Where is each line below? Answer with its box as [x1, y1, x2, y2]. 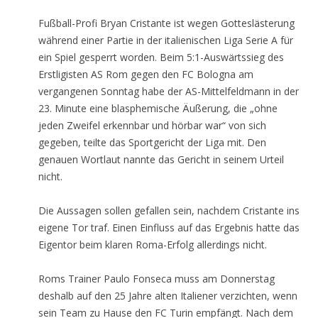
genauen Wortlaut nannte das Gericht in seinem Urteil [38, 153, 284, 166]
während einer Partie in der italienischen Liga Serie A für [38, 33, 293, 47]
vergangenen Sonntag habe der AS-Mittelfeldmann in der [38, 84, 299, 98]
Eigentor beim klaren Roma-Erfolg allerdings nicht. [38, 238, 267, 251]
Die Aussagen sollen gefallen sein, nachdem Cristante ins [38, 204, 300, 217]
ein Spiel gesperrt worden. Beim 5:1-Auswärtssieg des [38, 50, 284, 64]
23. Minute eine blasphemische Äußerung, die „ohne [38, 102, 278, 115]
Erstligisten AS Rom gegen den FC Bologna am [38, 67, 253, 81]
